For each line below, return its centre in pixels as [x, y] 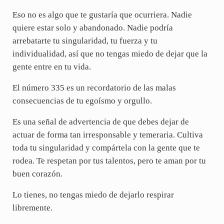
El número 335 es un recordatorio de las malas [94, 88]
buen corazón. [37, 174]
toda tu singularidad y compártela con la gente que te [106, 148]
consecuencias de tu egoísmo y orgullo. [82, 101]
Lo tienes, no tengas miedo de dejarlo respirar [93, 195]
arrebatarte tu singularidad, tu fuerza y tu [85, 41]
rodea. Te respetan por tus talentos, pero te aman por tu [109, 161]
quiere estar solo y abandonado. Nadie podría [92, 28]
